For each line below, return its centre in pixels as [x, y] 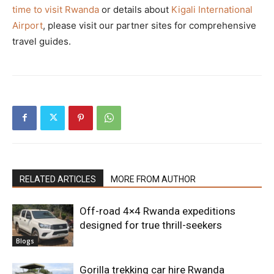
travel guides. [42, 41]
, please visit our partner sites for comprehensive [150, 25]
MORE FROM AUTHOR [153, 179]
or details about [135, 9]
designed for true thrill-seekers [151, 225]
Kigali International [212, 9]
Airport [28, 25]
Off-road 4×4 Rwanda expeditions [157, 211]
